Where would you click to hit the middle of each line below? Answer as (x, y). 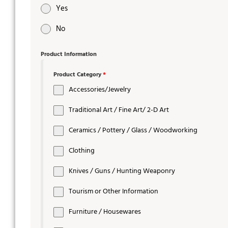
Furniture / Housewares (105, 212)
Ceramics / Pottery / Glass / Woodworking (133, 131)
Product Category (78, 75)
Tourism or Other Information (113, 192)
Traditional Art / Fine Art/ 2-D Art (119, 110)
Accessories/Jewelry (100, 90)
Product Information (69, 55)
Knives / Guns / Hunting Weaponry (122, 172)
